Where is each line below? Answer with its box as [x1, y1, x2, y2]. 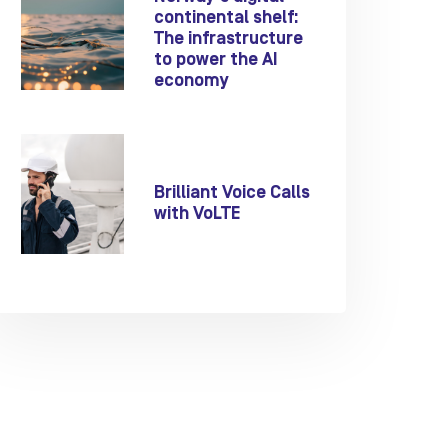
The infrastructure [154, 31, 304, 48]
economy [154, 73, 230, 90]
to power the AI [154, 52, 279, 69]
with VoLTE [154, 205, 241, 222]
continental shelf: [154, 10, 300, 27]
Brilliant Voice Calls [154, 184, 311, 201]
